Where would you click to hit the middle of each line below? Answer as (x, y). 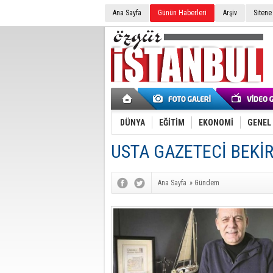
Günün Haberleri (182, 13)
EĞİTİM (172, 122)
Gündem (207, 183)
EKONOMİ (216, 122)
